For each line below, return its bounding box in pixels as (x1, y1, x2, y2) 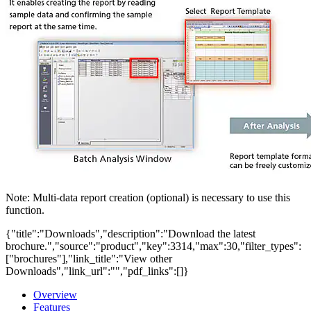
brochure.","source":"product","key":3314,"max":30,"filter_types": (6, 240, 301, 253)
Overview (33, 289, 77, 301)
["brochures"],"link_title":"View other (6, 253, 172, 265)
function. (6, 204, 44, 217)
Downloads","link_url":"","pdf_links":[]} (6, 265, 189, 278)
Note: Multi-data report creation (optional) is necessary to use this (6, 192, 290, 204)
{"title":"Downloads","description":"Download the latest (6, 228, 255, 240)
